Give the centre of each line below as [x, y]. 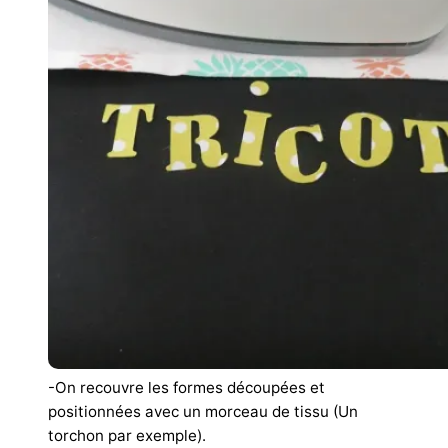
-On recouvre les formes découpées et [186, 387]
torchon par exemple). [127, 435]
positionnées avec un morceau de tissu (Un [203, 411]
